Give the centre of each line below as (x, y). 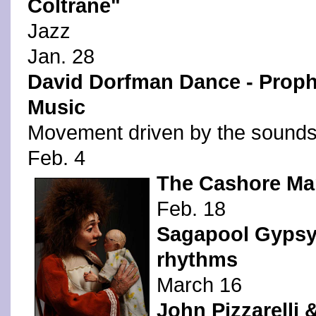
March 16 (199, 285)
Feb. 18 (191, 209)
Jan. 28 (61, 56)
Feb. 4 (56, 158)
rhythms (197, 260)
